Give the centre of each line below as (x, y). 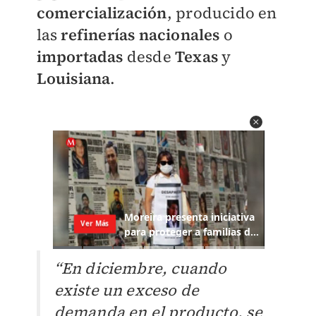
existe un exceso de (127, 290)
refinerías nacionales (140, 35)
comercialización (102, 13)
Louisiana (73, 79)
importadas (80, 57)
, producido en (222, 13)
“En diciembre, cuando (140, 268)
